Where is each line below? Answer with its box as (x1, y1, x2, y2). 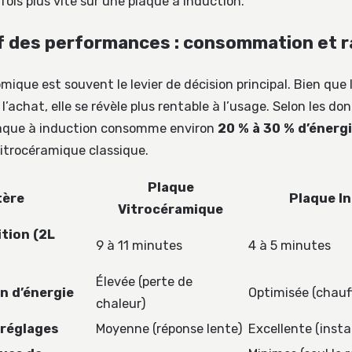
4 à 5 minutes (248, 238, 331, 254)
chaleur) (96, 296, 146, 312)
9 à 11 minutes (96, 238, 182, 254)
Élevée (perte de (96, 274, 192, 290)
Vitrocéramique (118, 202, 223, 218)
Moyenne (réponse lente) (96, 321, 243, 337)
